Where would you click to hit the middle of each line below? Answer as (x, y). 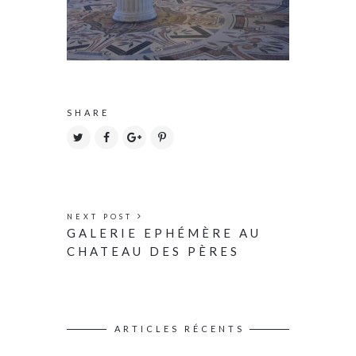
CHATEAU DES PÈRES (153, 252)
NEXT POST (102, 217)
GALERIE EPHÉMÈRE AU (164, 233)
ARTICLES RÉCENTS (180, 329)
